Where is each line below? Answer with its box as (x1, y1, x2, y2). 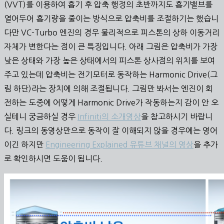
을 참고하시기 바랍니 (141, 112, 212, 120)
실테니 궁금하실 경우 (4, 112, 77, 120)
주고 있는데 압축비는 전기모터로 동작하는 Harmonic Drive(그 (4, 70, 217, 78)
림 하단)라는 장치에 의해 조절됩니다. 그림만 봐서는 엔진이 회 (4, 84, 213, 92)
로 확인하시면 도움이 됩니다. (4, 154, 102, 162)
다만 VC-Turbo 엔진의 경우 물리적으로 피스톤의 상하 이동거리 (4, 28, 219, 36)
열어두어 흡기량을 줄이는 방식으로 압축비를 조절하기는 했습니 (4, 14, 218, 22)
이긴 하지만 (4, 140, 45, 148)
